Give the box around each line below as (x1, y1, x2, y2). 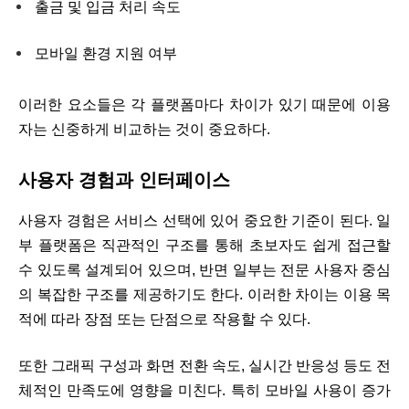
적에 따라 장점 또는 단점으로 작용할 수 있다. (18, 310, 310, 327)
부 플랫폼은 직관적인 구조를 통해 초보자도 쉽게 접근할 (18, 236, 391, 253)
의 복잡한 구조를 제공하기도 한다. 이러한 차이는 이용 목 (18, 286, 391, 302)
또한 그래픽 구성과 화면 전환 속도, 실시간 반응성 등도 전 (18, 358, 391, 374)
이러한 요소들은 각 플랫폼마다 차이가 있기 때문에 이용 (18, 96, 391, 112)
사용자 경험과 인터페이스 (18, 169, 230, 191)
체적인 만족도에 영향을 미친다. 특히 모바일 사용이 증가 (18, 383, 391, 399)
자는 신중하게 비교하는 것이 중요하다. (18, 121, 270, 137)
